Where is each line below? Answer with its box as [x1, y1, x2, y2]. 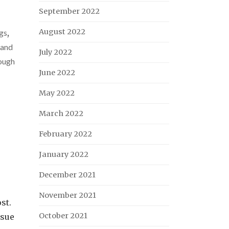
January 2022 [39, 150, 88, 159]
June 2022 [39, 68, 75, 77]
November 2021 [39, 191, 96, 200]
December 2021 [39, 170, 96, 179]
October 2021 [39, 211, 87, 220]
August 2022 [39, 27, 85, 36]
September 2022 [39, 7, 100, 16]
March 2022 [39, 109, 83, 118]
